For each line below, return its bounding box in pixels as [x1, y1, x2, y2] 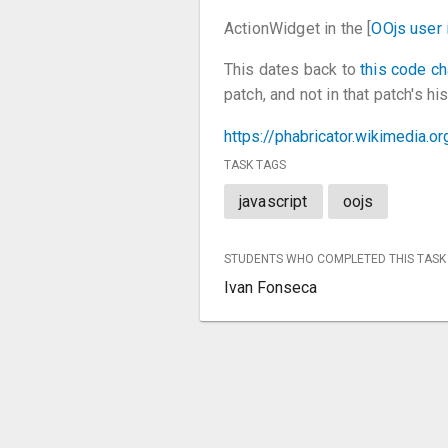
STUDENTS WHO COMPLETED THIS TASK [224, 252, 446, 266]
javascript [239, 192, 308, 211]
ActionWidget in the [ [224, 19, 372, 38]
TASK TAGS [224, 158, 286, 172]
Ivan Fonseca [224, 278, 317, 297]
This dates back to [224, 60, 361, 79]
